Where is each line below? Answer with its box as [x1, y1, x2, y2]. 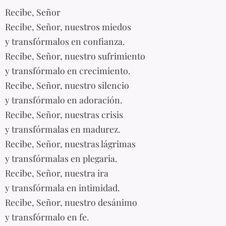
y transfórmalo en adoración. [5, 93, 122, 105]
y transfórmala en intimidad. [5, 181, 120, 193]
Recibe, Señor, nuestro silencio [5, 79, 129, 91]
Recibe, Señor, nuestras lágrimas [5, 137, 136, 149]
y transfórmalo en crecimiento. [5, 64, 130, 76]
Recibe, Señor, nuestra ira [5, 166, 108, 179]
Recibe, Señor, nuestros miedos [5, 20, 131, 32]
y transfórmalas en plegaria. [5, 152, 117, 164]
